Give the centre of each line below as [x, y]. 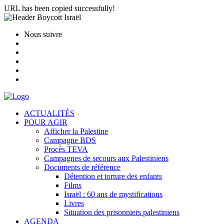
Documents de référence [82, 167]
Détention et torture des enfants [113, 176]
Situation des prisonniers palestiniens [122, 212]
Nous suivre [43, 34]
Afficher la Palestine [76, 131]
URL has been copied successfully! [59, 8]
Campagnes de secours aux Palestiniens [106, 158]
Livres [74, 203]
